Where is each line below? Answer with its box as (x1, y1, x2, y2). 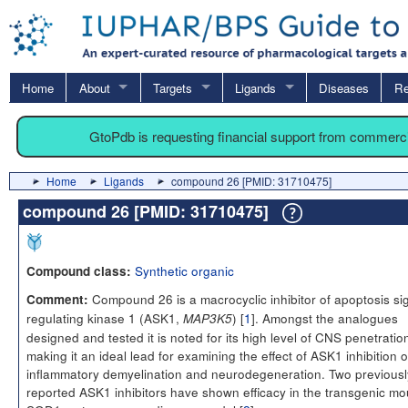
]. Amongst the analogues (251, 308, 398, 327)
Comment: (26, 290, 88, 308)
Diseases (319, 78, 370, 97)
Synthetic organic (135, 260, 234, 280)
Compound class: (26, 261, 131, 280)
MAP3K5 (183, 309, 232, 327)
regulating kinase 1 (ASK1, (26, 308, 183, 327)
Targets (152, 78, 192, 97)
